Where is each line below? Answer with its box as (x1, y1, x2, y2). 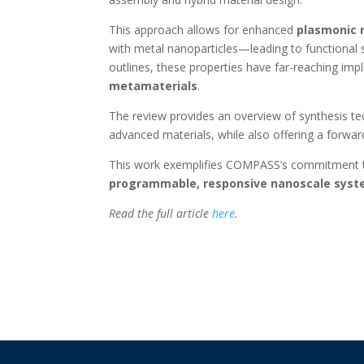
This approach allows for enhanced (109, 22, 297, 37)
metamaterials (109, 78, 198, 93)
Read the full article (109, 206, 213, 221)
